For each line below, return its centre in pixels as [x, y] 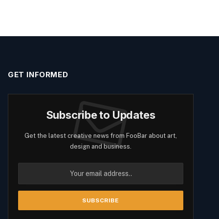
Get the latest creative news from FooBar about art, [101, 136]
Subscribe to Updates [101, 115]
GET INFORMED [38, 75]
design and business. [101, 147]
